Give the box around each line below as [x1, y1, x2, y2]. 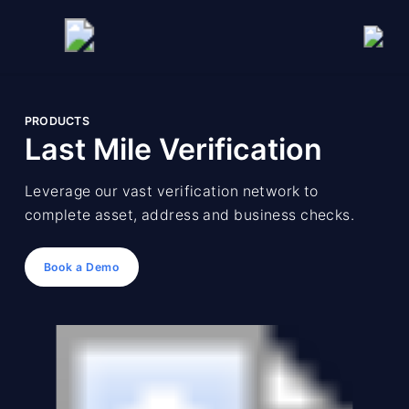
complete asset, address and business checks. [24, 205, 355, 224]
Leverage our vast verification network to [24, 182, 319, 200]
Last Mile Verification [24, 131, 322, 167]
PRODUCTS [24, 113, 89, 128]
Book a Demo [43, 259, 120, 274]
